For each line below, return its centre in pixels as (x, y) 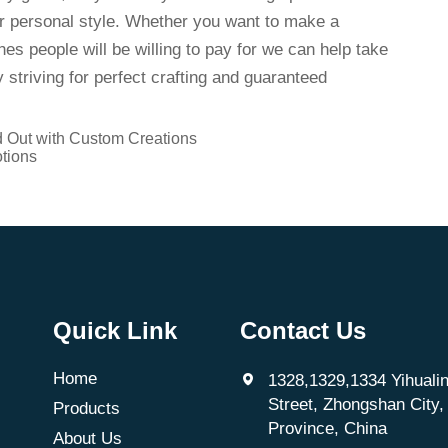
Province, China (328, 428)
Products (86, 408)
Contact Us (303, 330)
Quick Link (114, 330)
